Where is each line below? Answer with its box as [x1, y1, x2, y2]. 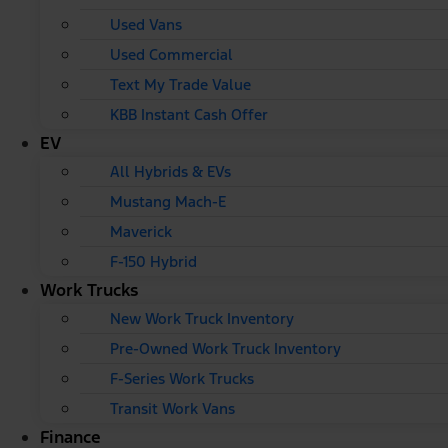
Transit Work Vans [110, 398, 235, 418]
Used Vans [110, 14, 182, 34]
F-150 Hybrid [110, 251, 197, 271]
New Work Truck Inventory [110, 308, 294, 328]
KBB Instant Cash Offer [110, 104, 268, 124]
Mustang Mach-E [110, 191, 226, 211]
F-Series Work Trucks [110, 368, 254, 388]
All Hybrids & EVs [110, 161, 231, 181]
